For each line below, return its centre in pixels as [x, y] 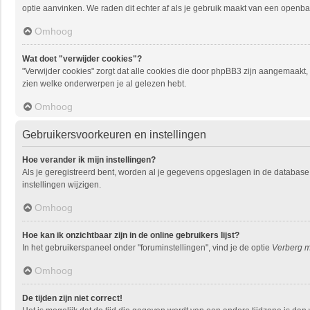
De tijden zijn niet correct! [72, 298]
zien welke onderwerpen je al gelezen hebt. [104, 84]
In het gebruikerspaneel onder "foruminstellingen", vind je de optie [147, 248]
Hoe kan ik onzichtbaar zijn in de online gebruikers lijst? [131, 235]
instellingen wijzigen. [62, 185]
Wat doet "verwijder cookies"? [82, 59]
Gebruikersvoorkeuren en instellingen [114, 135]
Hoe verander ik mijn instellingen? [89, 160]
